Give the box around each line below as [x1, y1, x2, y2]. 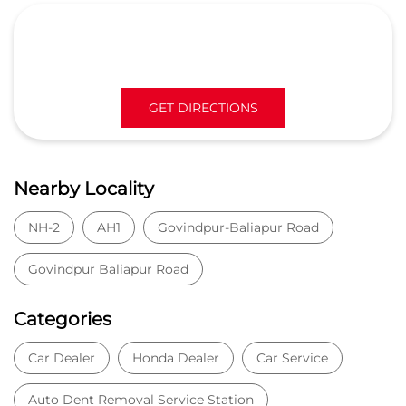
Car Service [256, 349, 328, 366]
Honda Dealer [132, 349, 219, 366]
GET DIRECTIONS [148, 99, 258, 116]
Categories [14, 307, 111, 330]
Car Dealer [28, 349, 95, 366]
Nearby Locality [14, 177, 154, 199]
